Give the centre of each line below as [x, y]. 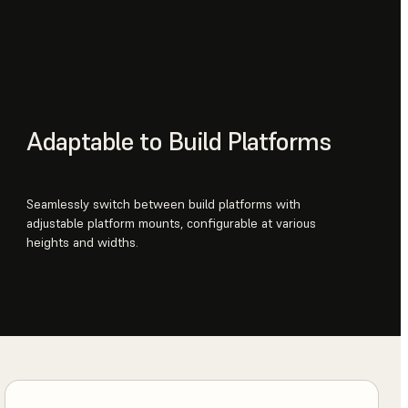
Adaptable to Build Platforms [178, 141]
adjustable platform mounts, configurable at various [172, 223]
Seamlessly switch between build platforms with [164, 204]
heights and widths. [83, 242]
